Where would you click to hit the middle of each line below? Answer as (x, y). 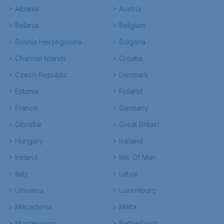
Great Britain (139, 124)
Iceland (131, 141)
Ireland (26, 157)
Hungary (29, 141)
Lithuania (29, 190)
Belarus (27, 25)
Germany (134, 108)
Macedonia (33, 207)
